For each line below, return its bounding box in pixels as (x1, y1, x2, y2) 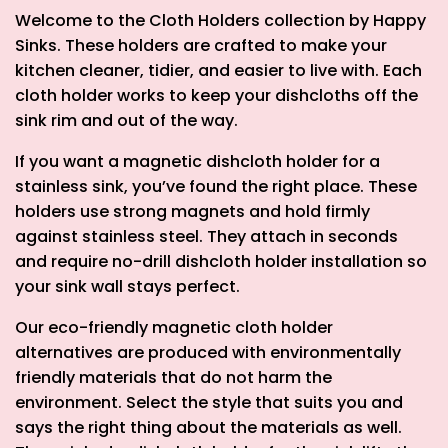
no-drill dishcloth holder (112, 250, 307, 273)
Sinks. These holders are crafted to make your (15, 34, 387, 57)
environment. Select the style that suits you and (15, 391, 403, 414)
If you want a (15, 150, 123, 173)
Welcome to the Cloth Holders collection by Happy (15, 9, 426, 32)
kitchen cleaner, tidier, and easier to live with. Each (15, 59, 422, 82)
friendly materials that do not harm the (15, 366, 332, 389)
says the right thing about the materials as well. (15, 416, 402, 439)
